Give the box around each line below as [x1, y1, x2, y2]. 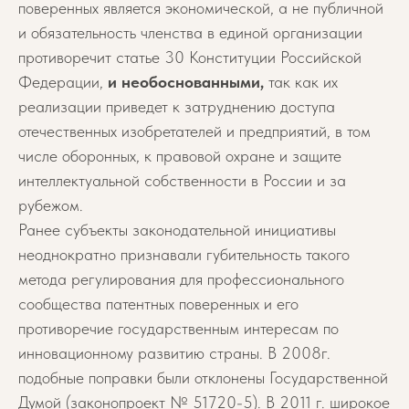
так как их [264, 72, 338, 91]
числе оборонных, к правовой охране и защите [18, 146, 341, 165]
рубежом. [18, 195, 83, 215]
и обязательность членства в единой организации [18, 23, 362, 42]
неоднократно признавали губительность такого [18, 245, 350, 264]
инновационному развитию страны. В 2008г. [18, 343, 330, 362]
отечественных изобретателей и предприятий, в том [18, 121, 371, 141]
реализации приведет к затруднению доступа [18, 97, 335, 116]
